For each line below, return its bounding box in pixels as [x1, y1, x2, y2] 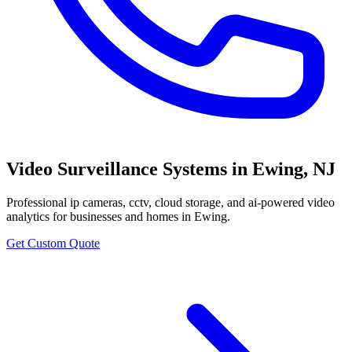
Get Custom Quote [6, 236, 100, 250]
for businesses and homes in [49, 209, 191, 223]
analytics [6, 209, 49, 223]
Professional [6, 195, 70, 209]
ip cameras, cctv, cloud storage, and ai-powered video [70, 195, 335, 209]
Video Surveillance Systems [6, 158, 227, 179]
